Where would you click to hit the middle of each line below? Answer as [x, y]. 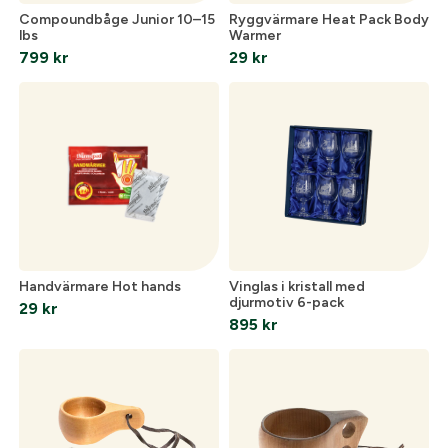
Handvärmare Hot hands [99, 286]
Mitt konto [63, 239]
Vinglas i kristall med [297, 286]
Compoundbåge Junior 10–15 [116, 20]
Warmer [255, 36]
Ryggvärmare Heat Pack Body [329, 20]
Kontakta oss [73, 273]
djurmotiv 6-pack [286, 302]
